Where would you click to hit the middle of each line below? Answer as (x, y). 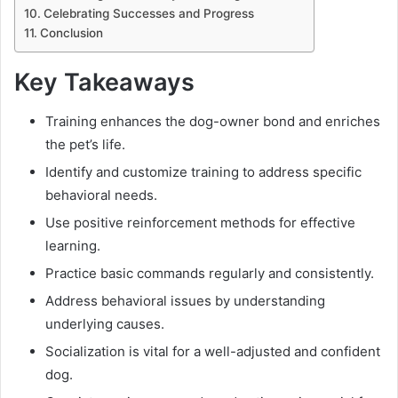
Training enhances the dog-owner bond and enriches (213, 122)
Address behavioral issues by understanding (185, 301)
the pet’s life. (85, 145)
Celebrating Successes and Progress (148, 13)
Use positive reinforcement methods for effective (200, 223)
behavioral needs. (101, 195)
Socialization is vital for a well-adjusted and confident (213, 352)
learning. (73, 246)
